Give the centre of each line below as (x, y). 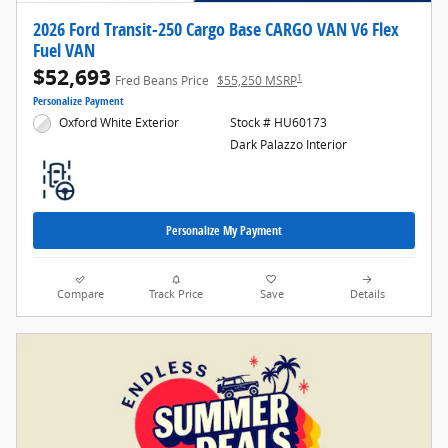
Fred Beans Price (162, 81)
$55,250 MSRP (257, 81)
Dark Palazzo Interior (288, 145)
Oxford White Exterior (119, 123)
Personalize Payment (78, 101)
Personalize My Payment (224, 231)
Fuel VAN (64, 50)
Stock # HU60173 (278, 123)
